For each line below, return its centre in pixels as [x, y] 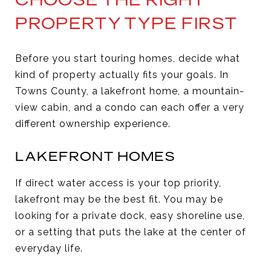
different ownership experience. [93, 123]
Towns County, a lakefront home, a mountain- [130, 91]
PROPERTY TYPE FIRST [126, 23]
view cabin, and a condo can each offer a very [130, 107]
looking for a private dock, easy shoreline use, [130, 215]
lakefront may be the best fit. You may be [119, 199]
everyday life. [49, 248]
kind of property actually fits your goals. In [122, 74]
